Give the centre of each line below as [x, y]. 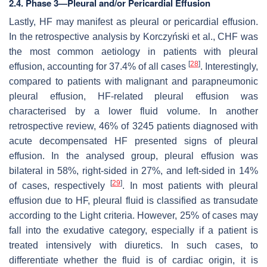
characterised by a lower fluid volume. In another [133, 111]
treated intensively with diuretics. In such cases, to [133, 245]
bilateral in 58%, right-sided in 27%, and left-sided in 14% [133, 170]
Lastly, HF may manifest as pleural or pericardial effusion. [133, 21]
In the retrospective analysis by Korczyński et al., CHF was [133, 36]
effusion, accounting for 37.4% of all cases [99, 66]
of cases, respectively [60, 185]
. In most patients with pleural [190, 185]
